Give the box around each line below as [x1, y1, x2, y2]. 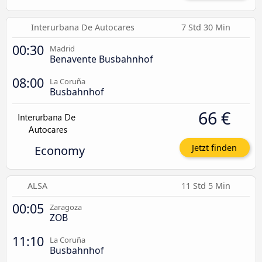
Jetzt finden [192, 142, 237, 154]
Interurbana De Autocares [31, 21, 135, 33]
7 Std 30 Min [181, 21, 233, 33]
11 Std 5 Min [181, 180, 233, 192]
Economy [34, 142, 85, 158]
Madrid [50, 43, 75, 54]
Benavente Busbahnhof [50, 52, 153, 65]
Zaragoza [50, 202, 82, 213]
